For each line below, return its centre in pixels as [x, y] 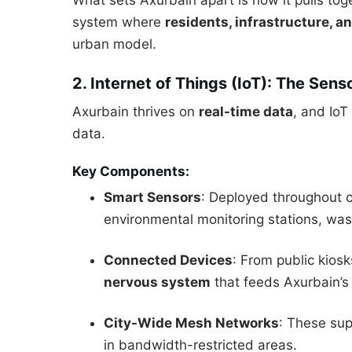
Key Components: [131, 171]
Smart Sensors [152, 198]
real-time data [246, 111]
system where [119, 22]
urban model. [114, 44]
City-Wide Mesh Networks [191, 323]
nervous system [157, 282]
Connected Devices [168, 260]
